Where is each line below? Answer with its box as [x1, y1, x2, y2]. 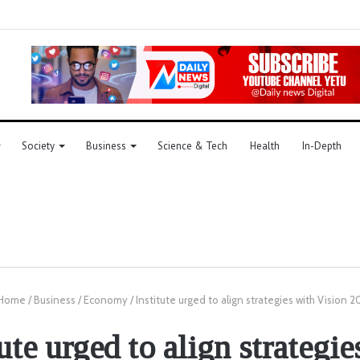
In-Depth [302, 138, 342, 153]
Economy [84, 292, 128, 306]
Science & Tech [157, 138, 227, 153]
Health [250, 138, 280, 153]
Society [22, 138, 55, 153]
